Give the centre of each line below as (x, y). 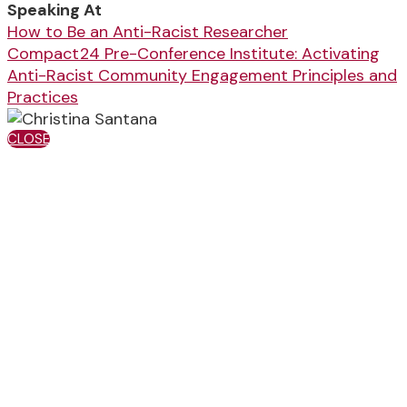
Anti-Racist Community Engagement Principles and (202, 75)
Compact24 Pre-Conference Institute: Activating (194, 53)
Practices (43, 97)
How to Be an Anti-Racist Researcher (148, 31)
